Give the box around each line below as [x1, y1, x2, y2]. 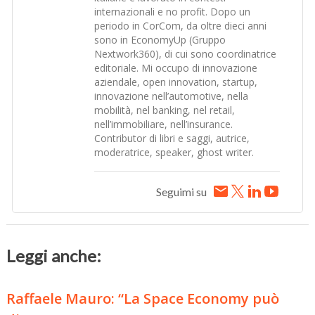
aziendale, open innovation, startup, [94, 75, 258, 89]
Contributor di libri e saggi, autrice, [94, 131, 250, 146]
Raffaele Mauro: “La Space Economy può [6, 289, 280, 309]
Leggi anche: [6, 245, 102, 266]
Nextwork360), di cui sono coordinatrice [94, 47, 277, 61]
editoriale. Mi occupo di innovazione [94, 61, 258, 75]
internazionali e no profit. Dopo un [94, 5, 251, 19]
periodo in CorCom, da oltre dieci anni [94, 19, 267, 33]
